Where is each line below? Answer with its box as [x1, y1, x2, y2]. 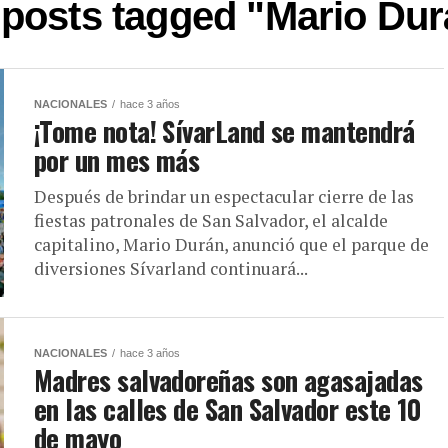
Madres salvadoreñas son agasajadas [34, 360, 423, 401]
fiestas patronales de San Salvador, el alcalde [34, 209, 388, 233]
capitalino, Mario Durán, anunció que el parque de [34, 233, 429, 257]
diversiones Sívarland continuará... [34, 257, 308, 281]
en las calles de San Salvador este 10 [34, 389, 422, 430]
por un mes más [34, 140, 200, 181]
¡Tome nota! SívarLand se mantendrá [34, 111, 415, 152]
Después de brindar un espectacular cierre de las [34, 185, 414, 209]
